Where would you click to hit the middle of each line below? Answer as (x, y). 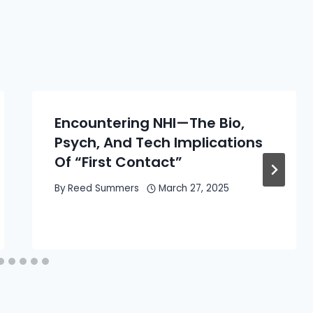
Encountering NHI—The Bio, (149, 123)
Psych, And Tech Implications (158, 142)
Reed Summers (103, 189)
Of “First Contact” (118, 162)
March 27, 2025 (194, 189)
